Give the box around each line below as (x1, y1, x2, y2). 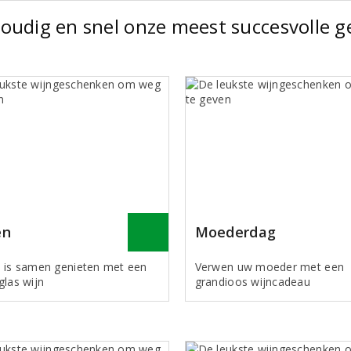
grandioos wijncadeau (194, 273, 310, 289)
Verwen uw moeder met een (194, 259, 345, 274)
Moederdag (194, 222, 277, 241)
